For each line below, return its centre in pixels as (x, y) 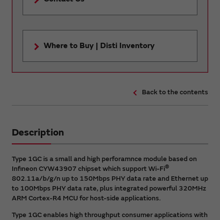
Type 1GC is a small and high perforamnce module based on (104, 159)
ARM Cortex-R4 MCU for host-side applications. (86, 198)
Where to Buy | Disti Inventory (99, 45)
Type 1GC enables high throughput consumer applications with (110, 215)
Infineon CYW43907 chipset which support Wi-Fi (88, 168)
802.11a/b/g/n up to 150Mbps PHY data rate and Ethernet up (110, 178)
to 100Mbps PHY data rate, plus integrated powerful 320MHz (109, 188)
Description (38, 132)
